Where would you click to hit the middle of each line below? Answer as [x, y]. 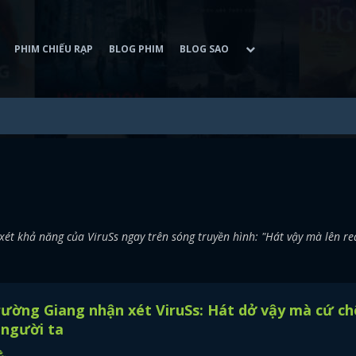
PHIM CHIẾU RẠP [54, 48]
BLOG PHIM [136, 48]
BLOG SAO [204, 48]
